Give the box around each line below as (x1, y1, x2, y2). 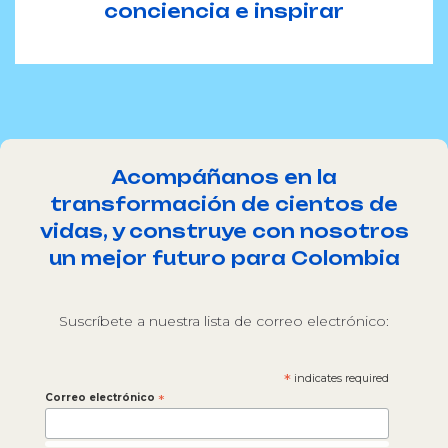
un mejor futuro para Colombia (48, 247, 400, 269)
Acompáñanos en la (111, 166, 337, 188)
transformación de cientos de (50, 193, 398, 215)
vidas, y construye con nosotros (39, 220, 409, 242)
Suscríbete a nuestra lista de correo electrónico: (59, 312, 389, 330)
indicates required (290, 371, 389, 385)
